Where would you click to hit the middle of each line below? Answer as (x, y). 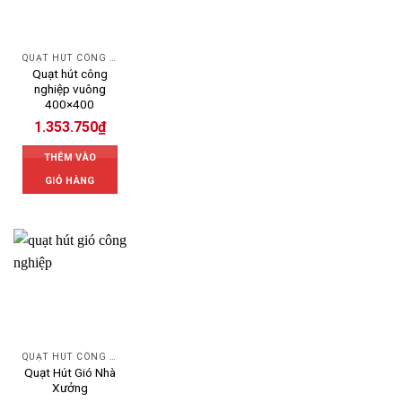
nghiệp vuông (70, 88)
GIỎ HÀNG (70, 181)
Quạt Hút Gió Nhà (70, 372)
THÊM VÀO (70, 158)
